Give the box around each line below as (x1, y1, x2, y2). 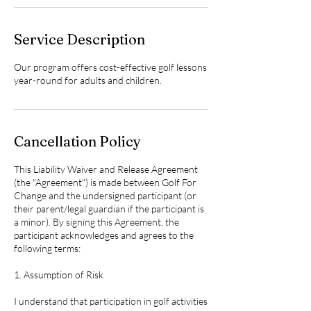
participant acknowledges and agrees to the (14, 229, 194, 241)
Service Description (14, 31, 145, 48)
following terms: (14, 242, 81, 254)
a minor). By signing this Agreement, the (14, 216, 179, 228)
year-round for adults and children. (14, 74, 162, 86)
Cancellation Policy (14, 133, 141, 150)
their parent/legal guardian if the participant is (14, 203, 204, 215)
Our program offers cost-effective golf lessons (14, 61, 207, 73)
